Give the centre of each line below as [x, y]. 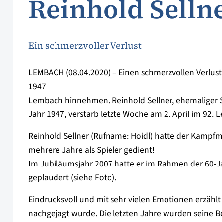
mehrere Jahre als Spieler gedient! [91, 150]
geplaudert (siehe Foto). [72, 178]
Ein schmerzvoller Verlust [85, 46]
